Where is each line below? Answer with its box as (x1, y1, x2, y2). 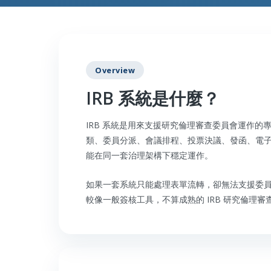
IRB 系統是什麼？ (86, 87, 220, 110)
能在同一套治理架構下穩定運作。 (86, 149, 213, 162)
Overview (95, 64, 135, 76)
